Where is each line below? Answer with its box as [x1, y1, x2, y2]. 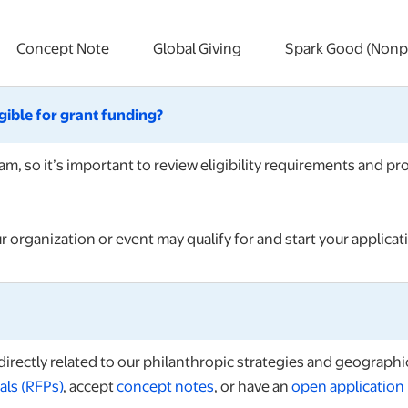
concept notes [117, 375, 214, 397]
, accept [63, 375, 117, 397]
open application [291, 375, 404, 397]
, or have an [214, 375, 291, 397]
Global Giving [153, 37, 241, 59]
